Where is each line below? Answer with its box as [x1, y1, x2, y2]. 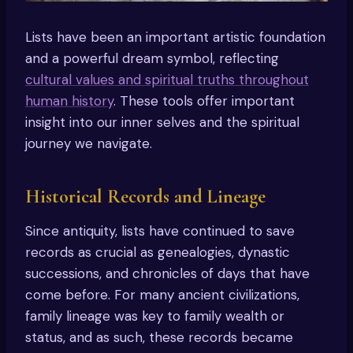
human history [25, 91, 113, 110]
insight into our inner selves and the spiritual [25, 113, 299, 131]
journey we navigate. [25, 134, 152, 152]
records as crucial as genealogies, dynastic [25, 243, 290, 261]
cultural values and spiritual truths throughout [25, 70, 309, 88]
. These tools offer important [113, 91, 295, 110]
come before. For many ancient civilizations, [25, 285, 299, 303]
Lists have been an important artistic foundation [25, 28, 325, 46]
